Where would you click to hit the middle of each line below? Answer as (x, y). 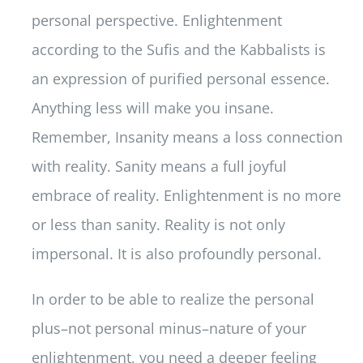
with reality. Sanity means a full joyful (159, 167)
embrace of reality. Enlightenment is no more (186, 196)
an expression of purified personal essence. (182, 79)
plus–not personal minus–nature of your (169, 329)
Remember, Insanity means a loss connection (187, 137)
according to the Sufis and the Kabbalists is (178, 50)
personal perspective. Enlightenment (156, 21)
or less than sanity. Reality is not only (158, 225)
